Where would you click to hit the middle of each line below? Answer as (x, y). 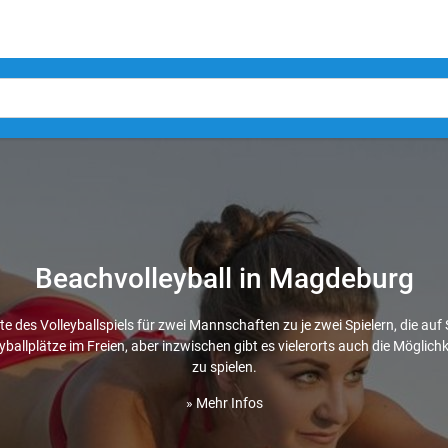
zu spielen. (224, 367)
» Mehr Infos (224, 403)
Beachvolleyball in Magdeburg (224, 278)
